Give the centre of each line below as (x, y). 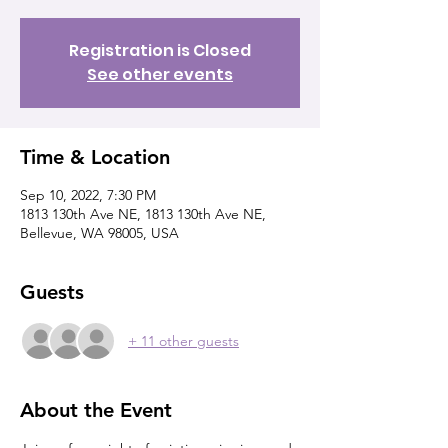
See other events (160, 74)
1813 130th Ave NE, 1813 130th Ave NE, (143, 214)
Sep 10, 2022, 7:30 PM (88, 195)
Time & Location (95, 157)
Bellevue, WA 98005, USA (99, 233)
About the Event (96, 410)
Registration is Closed (160, 50)
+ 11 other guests (183, 340)
